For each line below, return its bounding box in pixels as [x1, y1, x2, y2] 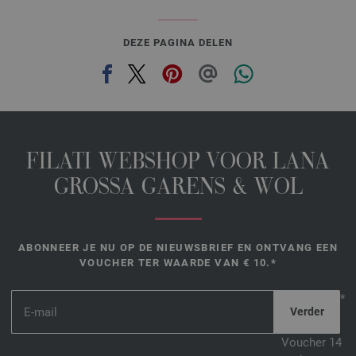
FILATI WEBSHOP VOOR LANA [26, 152, 330, 176]
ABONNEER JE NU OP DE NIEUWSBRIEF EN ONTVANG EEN [17, 242, 339, 254]
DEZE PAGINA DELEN [123, 37, 233, 49]
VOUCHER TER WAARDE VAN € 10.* [79, 257, 277, 269]
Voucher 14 [281, 335, 342, 350]
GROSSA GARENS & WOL [53, 177, 303, 201]
